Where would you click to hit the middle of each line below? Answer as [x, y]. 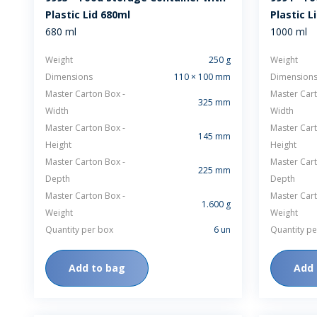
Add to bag [97, 268]
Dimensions [69, 77]
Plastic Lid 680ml [88, 15]
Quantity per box [79, 230]
